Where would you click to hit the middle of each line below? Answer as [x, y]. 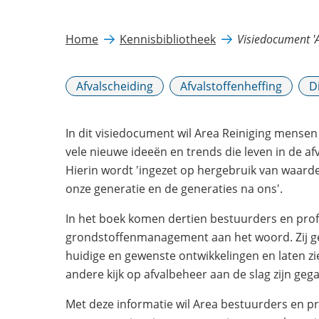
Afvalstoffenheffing [231, 86]
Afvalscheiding [115, 86]
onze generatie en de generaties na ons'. [174, 189]
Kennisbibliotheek [168, 39]
